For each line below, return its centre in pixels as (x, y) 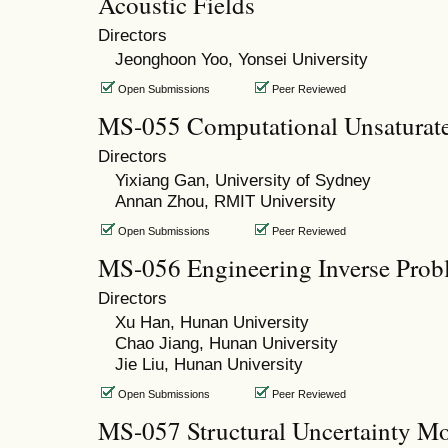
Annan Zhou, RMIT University (225, 200)
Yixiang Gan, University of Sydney (242, 179)
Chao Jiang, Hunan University (226, 342)
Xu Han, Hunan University (211, 321)
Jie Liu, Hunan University (208, 363)
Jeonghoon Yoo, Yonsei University (241, 58)
